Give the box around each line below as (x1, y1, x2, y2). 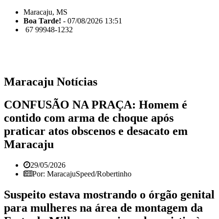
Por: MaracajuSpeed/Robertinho (32, 169, 131, 178)
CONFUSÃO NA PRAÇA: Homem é (4, 98, 187, 111)
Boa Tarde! (23, 17, 61, 25)
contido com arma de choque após (4, 111, 174, 124)
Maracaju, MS (23, 8, 67, 16)
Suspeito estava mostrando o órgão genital (4, 188, 215, 201)
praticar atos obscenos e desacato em (4, 124, 188, 137)
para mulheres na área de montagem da (4, 201, 203, 214)
